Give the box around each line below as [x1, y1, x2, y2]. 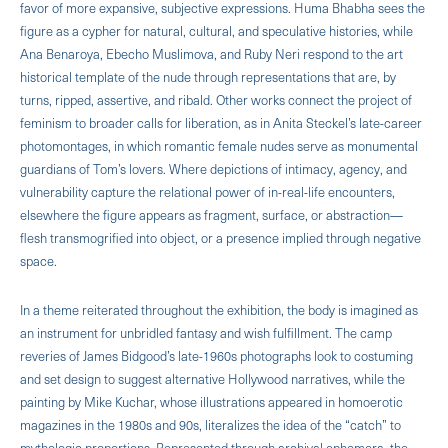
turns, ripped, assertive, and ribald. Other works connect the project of [20, 89, 412, 109]
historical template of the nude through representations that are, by [20, 66, 396, 86]
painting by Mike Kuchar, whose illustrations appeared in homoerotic [20, 391, 403, 411]
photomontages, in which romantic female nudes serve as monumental [20, 135, 418, 155]
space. [20, 250, 57, 270]
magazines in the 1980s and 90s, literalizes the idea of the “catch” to [20, 414, 401, 434]
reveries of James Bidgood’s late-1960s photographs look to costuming [20, 345, 413, 365]
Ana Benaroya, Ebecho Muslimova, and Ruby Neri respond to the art [20, 43, 403, 63]
